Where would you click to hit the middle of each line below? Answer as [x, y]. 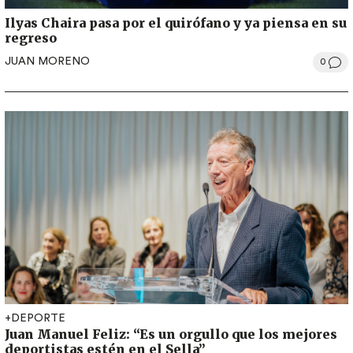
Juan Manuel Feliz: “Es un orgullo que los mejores [171, 334]
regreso [31, 37]
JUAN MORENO [47, 62]
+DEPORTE [35, 318]
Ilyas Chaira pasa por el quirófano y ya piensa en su [176, 22]
